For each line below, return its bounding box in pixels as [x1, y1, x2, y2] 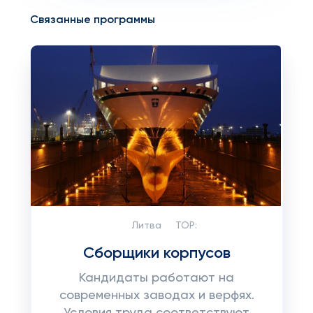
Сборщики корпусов [82, 246, 231, 261]
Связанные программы [29, 15, 155, 26]
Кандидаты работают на [79, 272, 234, 284]
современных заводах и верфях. [59, 289, 254, 302]
